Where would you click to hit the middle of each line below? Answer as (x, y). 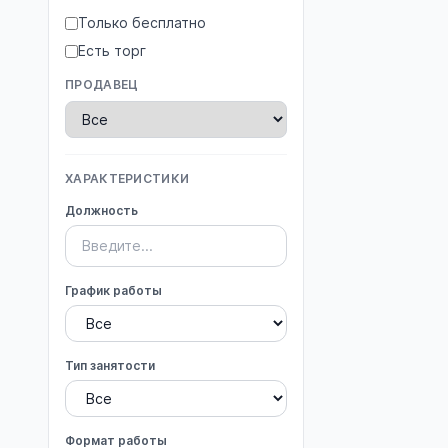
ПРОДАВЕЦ (102, 84)
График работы (113, 290)
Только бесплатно (142, 22)
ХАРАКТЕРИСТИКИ (127, 178)
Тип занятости (110, 365)
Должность (101, 210)
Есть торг (112, 50)
